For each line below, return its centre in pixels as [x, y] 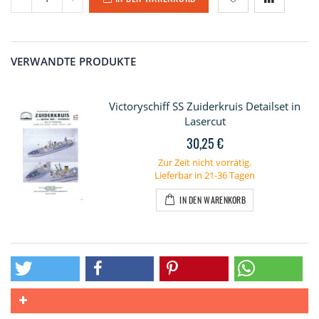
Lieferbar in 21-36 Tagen [205, 176]
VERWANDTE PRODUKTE [73, 62]
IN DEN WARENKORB [213, 200]
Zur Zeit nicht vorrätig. [205, 163]
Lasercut [205, 121]
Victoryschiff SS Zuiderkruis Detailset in [205, 106]
